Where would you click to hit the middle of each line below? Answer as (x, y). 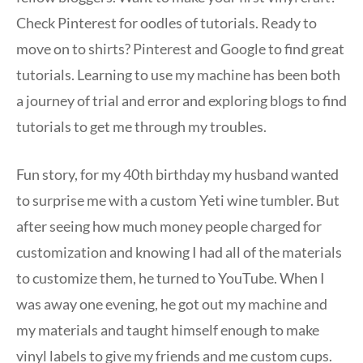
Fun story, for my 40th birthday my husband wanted (177, 174)
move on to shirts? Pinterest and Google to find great (180, 48)
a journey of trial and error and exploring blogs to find (181, 100)
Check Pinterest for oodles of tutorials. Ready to (167, 22)
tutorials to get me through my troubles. (141, 126)
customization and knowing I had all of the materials (179, 252)
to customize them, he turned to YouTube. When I (171, 278)
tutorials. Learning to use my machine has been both (178, 74)
